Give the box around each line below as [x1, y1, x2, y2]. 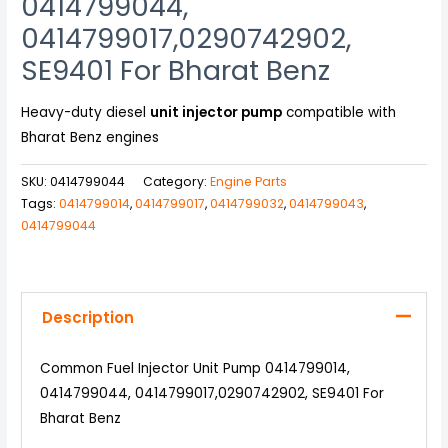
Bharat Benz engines [21, 128, 160, 148]
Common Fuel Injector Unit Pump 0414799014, [39, 358, 350, 378]
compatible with [282, 103, 397, 123]
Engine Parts [210, 173, 288, 191]
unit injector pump [150, 103, 283, 123]
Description [41, 307, 134, 328]
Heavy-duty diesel [21, 103, 151, 123]
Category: [143, 173, 211, 191]
